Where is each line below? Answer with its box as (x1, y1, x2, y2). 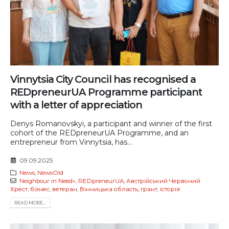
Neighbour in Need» (19, 177, 76, 185)
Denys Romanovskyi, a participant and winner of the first (10, 119, 212, 129)
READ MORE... (14, 199, 47, 205)
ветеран (52, 185, 77, 193)
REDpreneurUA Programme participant (10, 86, 202, 99)
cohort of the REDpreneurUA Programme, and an (10, 128, 189, 138)
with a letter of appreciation (10, 99, 142, 111)
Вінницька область (80, 185, 138, 193)
